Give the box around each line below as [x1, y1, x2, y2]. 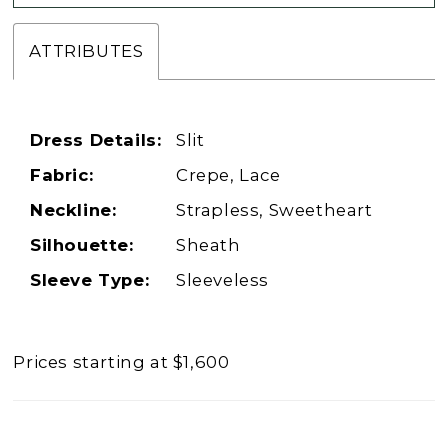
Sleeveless [176, 269, 270, 290]
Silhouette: [30, 234, 134, 255]
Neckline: [30, 199, 117, 220]
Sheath [176, 234, 241, 255]
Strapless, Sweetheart [176, 199, 373, 220]
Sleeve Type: [30, 269, 150, 290]
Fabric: [30, 164, 94, 185]
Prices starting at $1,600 [13, 352, 230, 373]
